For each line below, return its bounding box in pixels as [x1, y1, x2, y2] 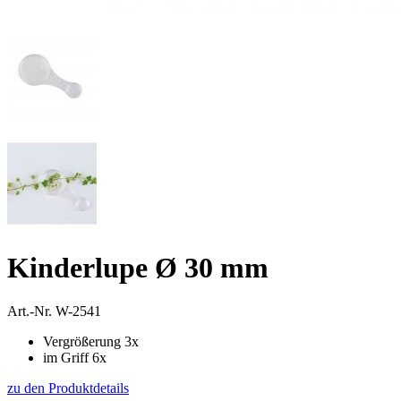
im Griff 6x [43, 350, 107, 366]
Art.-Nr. [7, 303, 55, 320]
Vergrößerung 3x [43, 334, 139, 350]
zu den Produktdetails [7, 380, 129, 397]
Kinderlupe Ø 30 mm [7, 251, 269, 284]
